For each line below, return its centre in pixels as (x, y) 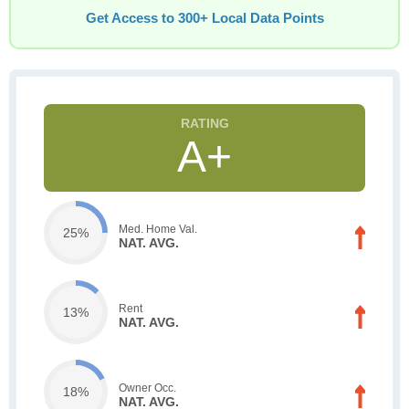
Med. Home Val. (158, 229)
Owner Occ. (147, 388)
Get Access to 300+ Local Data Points (204, 18)
